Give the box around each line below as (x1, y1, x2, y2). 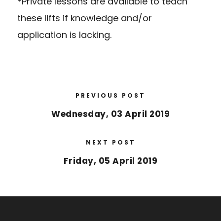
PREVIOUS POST (75, 91, 146, 100)
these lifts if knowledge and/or (17, 11, 152, 24)
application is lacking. (17, 28, 111, 41)
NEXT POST (85, 138, 136, 147)
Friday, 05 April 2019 (63, 154, 158, 167)
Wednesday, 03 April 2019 (51, 108, 170, 120)
